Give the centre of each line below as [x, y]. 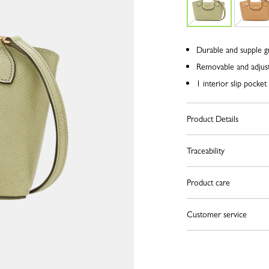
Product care [208, 183]
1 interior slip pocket [231, 83]
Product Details [212, 119]
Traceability [205, 151]
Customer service [216, 214]
